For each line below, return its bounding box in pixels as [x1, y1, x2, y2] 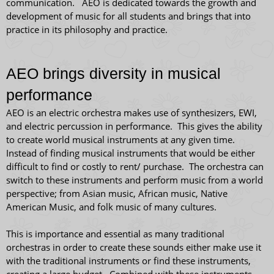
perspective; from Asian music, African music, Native [6, 187, 228, 199]
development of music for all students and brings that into [6, 10, 251, 22]
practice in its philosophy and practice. [6, 23, 168, 35]
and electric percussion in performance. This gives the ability [6, 120, 262, 132]
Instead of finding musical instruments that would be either [6, 147, 255, 159]
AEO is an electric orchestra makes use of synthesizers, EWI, [6, 106, 257, 119]
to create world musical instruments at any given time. [6, 133, 237, 146]
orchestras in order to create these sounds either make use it [6, 241, 261, 253]
